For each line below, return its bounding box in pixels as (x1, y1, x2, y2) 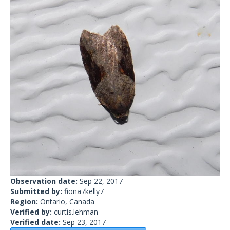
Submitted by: (10, 186, 64, 197)
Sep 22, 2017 (80, 176, 123, 186)
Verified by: (10, 207, 54, 217)
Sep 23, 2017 (63, 217, 106, 227)
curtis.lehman (54, 207, 98, 217)
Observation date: (10, 176, 80, 186)
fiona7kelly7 (64, 186, 104, 197)
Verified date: (10, 217, 63, 227)
